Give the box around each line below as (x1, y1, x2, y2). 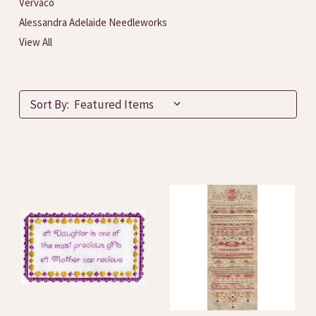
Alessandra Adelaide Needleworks (19, 16, 167, 29)
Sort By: (30, 97, 69, 112)
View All (19, 35, 52, 49)
